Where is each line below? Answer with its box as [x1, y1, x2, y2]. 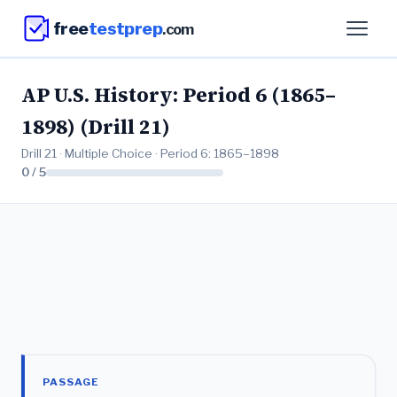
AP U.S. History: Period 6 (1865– [21, 82, 336, 109]
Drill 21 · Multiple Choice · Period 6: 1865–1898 [21, 146, 279, 160]
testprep [88, 17, 163, 39]
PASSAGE [43, 376, 99, 388]
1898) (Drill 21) [21, 113, 170, 141]
